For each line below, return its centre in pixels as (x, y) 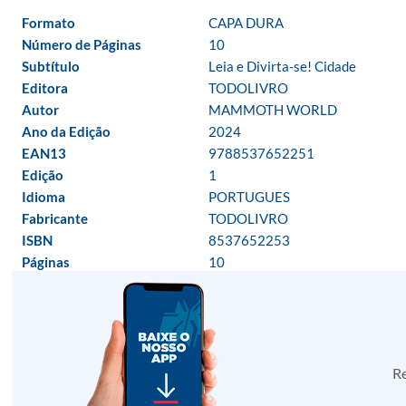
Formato (48, 23)
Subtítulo (51, 66)
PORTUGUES (249, 197)
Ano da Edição (66, 131)
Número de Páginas (82, 44)
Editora (45, 88)
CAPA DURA (246, 23)
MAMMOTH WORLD (273, 110)
